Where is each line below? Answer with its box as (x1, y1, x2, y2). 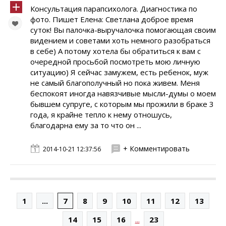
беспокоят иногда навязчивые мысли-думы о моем (30, 88, 216, 98)
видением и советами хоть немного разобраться (30, 35, 210, 45)
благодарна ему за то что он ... (30, 120, 141, 130)
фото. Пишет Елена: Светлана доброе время (30, 14, 193, 24)
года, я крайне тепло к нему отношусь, (30, 109, 172, 120)
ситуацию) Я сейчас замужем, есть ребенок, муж (30, 67, 208, 77)
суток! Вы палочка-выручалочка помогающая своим (30, 25, 216, 35)
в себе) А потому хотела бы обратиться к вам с (30, 46, 201, 56)
